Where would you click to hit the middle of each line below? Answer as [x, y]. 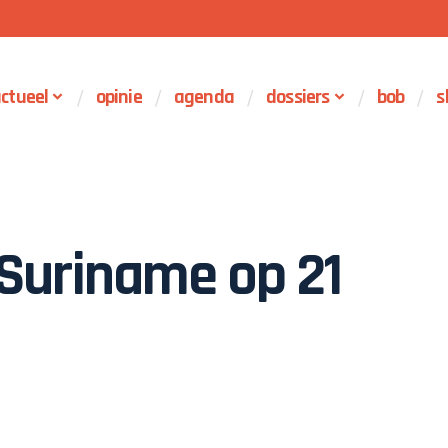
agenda [203, 97]
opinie [118, 97]
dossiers [297, 97]
